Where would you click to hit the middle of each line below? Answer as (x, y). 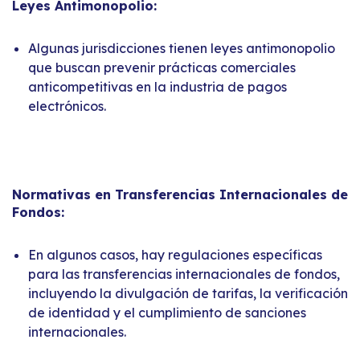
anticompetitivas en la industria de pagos (157, 86)
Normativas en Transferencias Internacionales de (180, 194)
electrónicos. (67, 106)
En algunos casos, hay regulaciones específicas (175, 254)
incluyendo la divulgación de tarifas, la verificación (188, 293)
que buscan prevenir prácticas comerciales (162, 67)
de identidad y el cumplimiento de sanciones (167, 312)
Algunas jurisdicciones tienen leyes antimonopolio (182, 48)
